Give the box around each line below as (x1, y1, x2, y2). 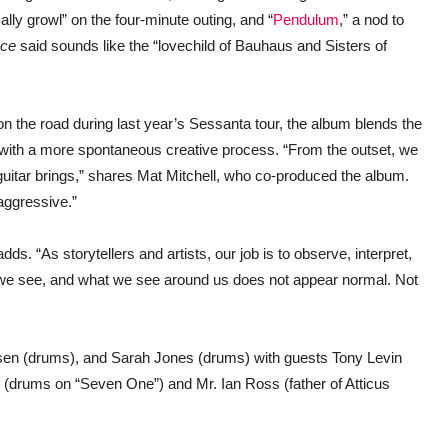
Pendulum (273, 11, 339, 29)
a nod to (352, 11, 404, 29)
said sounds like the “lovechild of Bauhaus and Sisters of (16, 37, 387, 55)
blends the (355, 115, 422, 133)
